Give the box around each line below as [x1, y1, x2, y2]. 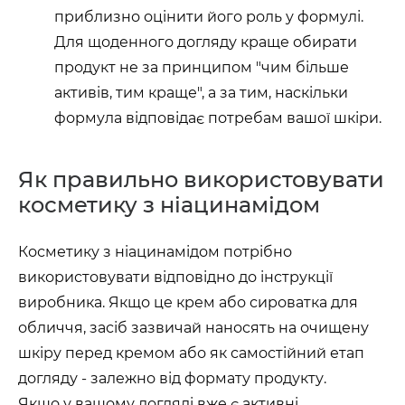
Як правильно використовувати [18, 166, 384, 193]
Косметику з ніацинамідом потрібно [18, 243, 292, 260]
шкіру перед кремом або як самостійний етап [18, 344, 364, 362]
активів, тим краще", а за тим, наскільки [54, 84, 348, 101]
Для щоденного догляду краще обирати [54, 33, 357, 51]
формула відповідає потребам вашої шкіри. [54, 109, 381, 127]
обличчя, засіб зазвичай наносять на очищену [18, 319, 369, 336]
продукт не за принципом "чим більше [54, 59, 349, 76]
